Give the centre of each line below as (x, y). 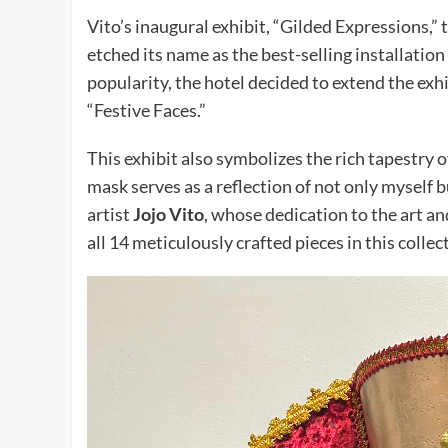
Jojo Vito (168, 214)
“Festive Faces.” (146, 110)
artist (110, 214)
